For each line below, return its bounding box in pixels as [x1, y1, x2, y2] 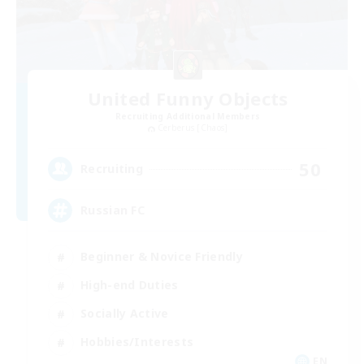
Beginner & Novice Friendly [80, 249, 243, 265]
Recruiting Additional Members [115, 110, 261, 123]
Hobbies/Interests [80, 334, 194, 350]
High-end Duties [80, 277, 179, 293]
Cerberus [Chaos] [157, 122, 228, 134]
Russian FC [80, 202, 145, 219]
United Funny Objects [87, 86, 288, 111]
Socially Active [80, 305, 169, 322]
